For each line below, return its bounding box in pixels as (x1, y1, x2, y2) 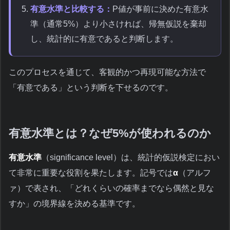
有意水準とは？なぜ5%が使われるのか (9, 126, 211, 140)
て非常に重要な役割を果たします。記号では (9, 168, 173, 178)
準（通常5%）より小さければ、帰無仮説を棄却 (30, 19, 206, 28)
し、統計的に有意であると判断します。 (30, 34, 178, 43)
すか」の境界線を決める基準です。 (9, 199, 140, 208)
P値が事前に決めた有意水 (112, 4, 208, 13)
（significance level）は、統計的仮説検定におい (42, 153, 220, 162)
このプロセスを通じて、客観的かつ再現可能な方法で (9, 67, 206, 76)
